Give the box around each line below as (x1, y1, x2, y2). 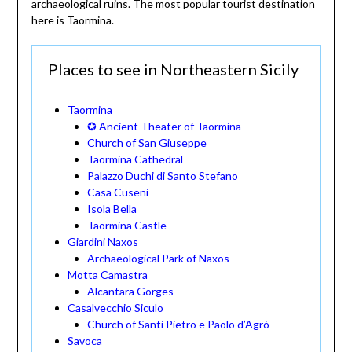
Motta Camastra (67, 268, 148, 282)
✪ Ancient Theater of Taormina (86, 119, 241, 134)
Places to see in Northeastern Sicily (47, 60, 299, 79)
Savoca (67, 334, 102, 348)
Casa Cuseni (86, 185, 148, 200)
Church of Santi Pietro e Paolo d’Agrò (86, 317, 269, 332)
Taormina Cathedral (86, 152, 183, 167)
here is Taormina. (31, 13, 114, 27)
